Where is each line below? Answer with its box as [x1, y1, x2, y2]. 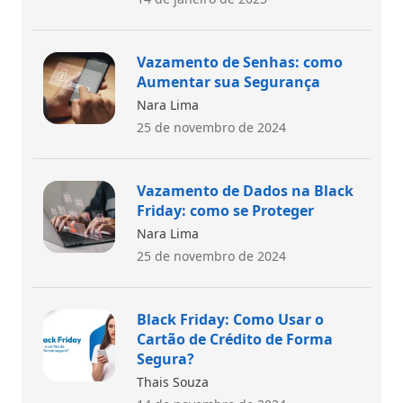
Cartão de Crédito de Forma [137, 328, 333, 349]
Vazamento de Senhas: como [137, 51, 343, 72]
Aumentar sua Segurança [137, 71, 320, 92]
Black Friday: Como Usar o [137, 309, 324, 329]
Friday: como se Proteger [137, 200, 314, 220]
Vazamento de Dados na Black [137, 180, 354, 201]
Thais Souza [137, 372, 209, 390]
